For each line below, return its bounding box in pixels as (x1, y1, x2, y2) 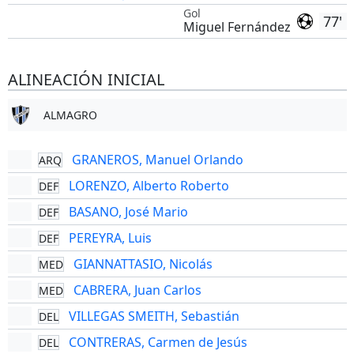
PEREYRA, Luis (68, 229, 152, 247)
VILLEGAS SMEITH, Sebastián (68, 307, 239, 325)
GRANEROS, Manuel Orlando (71, 151, 243, 168)
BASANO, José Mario (68, 203, 188, 220)
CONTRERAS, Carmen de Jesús (68, 333, 247, 351)
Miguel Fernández (183, 18, 291, 36)
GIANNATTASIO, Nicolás (73, 255, 213, 273)
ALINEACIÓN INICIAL (7, 69, 164, 90)
